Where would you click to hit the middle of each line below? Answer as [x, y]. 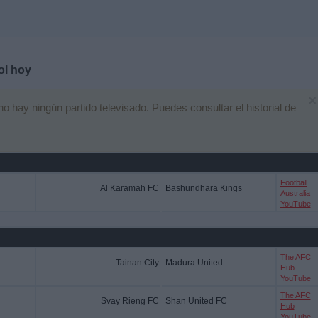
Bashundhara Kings [203, 188]
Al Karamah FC [129, 188]
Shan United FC [196, 301]
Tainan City [137, 263]
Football [294, 182]
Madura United [194, 263]
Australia [295, 193]
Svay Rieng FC [130, 301]
